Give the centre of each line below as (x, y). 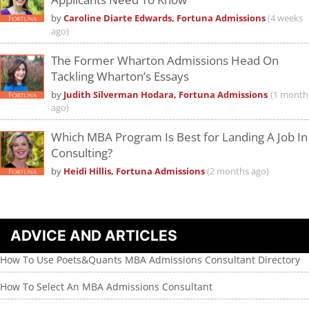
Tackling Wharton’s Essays (120, 77)
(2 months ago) (238, 172)
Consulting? (82, 153)
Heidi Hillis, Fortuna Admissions (135, 172)
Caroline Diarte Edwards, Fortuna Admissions (166, 19)
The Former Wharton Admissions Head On (165, 61)
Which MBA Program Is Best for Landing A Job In (179, 137)
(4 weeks (285, 19)
